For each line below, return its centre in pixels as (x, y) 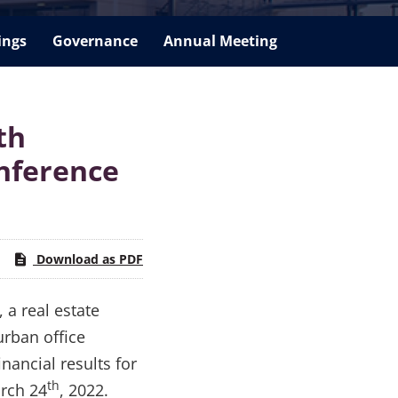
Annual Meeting (220, 40)
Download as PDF (88, 259)
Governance (95, 40)
